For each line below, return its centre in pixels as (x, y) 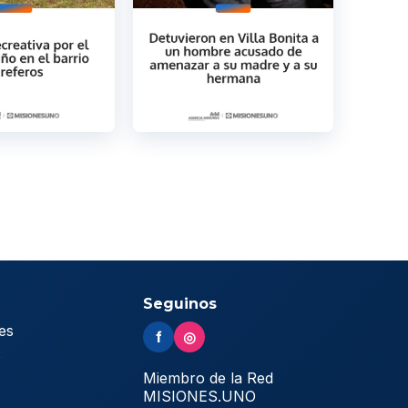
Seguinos (180, 304)
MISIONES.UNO (200, 397)
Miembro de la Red (209, 378)
